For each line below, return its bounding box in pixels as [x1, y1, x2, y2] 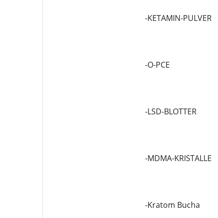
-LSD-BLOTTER [145, 106, 197, 117]
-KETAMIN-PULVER [145, 13, 212, 23]
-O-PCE [145, 59, 170, 70]
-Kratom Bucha [145, 200, 200, 210]
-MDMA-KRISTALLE [145, 153, 212, 163]
